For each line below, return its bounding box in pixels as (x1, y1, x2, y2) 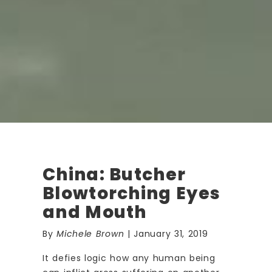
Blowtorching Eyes (42, 182, 221, 206)
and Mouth (42, 200, 147, 225)
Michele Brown (56, 228, 124, 240)
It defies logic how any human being (42, 252, 216, 265)
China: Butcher (42, 163, 186, 187)
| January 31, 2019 (124, 228, 208, 240)
